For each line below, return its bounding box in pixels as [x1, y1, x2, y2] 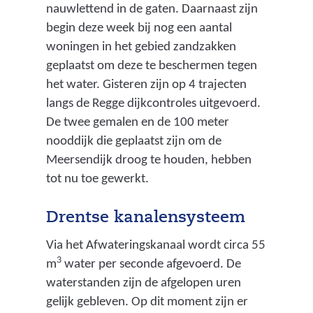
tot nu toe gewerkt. [45, 172, 149, 186]
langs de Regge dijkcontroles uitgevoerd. [45, 96, 261, 110]
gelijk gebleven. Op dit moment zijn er [45, 296, 248, 310]
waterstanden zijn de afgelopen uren [45, 277, 241, 291]
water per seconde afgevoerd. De [61, 258, 241, 272]
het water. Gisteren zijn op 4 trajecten [45, 78, 247, 92]
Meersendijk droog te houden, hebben [45, 153, 252, 167]
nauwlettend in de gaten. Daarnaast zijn [45, 2, 258, 16]
